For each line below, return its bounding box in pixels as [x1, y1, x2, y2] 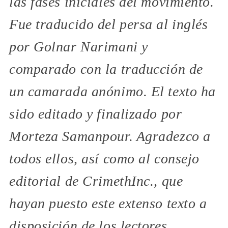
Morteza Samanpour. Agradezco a [9, 128, 211, 145]
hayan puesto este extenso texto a [9, 195, 207, 212]
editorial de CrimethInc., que [9, 173, 183, 189]
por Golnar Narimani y [9, 39, 148, 55]
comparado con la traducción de [9, 61, 203, 77]
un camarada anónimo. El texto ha [9, 83, 216, 100]
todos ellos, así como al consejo [9, 151, 199, 167]
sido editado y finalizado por [9, 106, 182, 122]
